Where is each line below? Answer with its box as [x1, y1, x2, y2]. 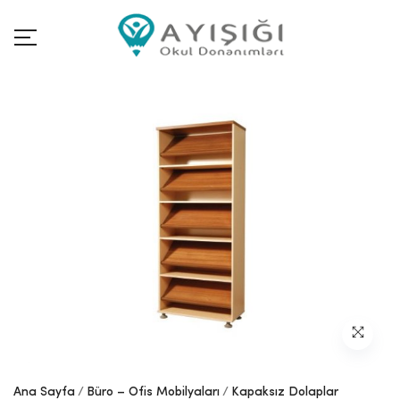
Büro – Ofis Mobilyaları [87, 386, 220, 398]
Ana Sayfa [13, 386, 75, 398]
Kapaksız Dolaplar [231, 386, 338, 398]
